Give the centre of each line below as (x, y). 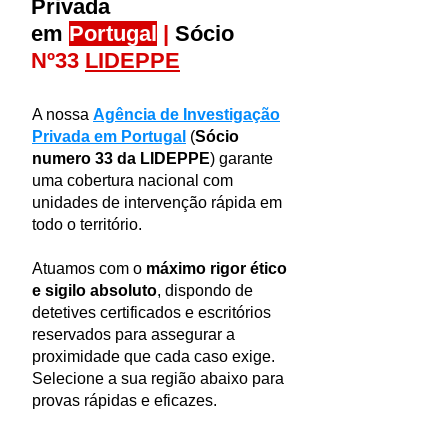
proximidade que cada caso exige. (153, 356)
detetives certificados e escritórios (151, 312)
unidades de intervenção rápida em (157, 202)
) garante (241, 158)
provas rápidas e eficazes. (124, 400)
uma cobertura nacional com (132, 180)
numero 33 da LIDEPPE (121, 158)
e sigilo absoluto (94, 290)
